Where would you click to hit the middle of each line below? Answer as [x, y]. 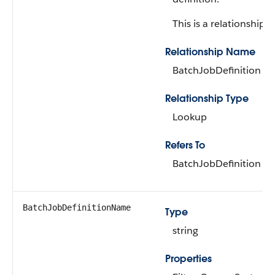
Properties [188, 259]
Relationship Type [207, 99]
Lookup [190, 117]
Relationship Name [210, 52]
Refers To [185, 145]
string [185, 230]
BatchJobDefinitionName [77, 207]
